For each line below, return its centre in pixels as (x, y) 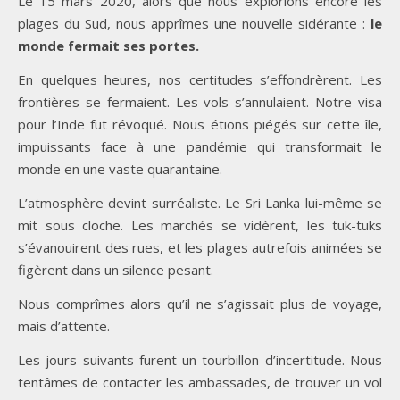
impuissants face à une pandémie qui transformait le (200, 146)
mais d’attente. (64, 325)
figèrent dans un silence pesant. (116, 269)
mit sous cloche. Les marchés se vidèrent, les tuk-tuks (200, 225)
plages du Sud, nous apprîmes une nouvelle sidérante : (194, 23)
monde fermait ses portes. (108, 45)
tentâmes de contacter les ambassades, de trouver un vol (200, 382)
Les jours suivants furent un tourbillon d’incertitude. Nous (200, 359)
